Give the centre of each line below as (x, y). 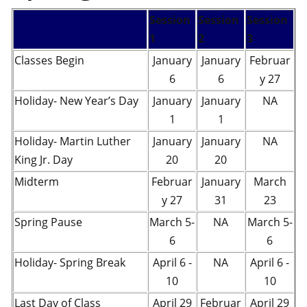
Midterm (37, 182)
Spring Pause (48, 222)
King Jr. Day (44, 160)
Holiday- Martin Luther (73, 141)
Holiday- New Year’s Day (76, 101)
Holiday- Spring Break (70, 262)
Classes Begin (49, 60)
